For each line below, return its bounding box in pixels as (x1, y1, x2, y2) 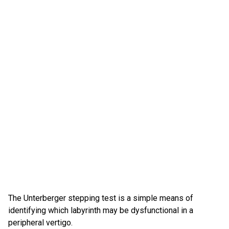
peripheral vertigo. (8, 218, 73, 227)
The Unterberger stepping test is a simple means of (8, 193, 193, 203)
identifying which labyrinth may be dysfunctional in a (8, 205, 193, 215)
